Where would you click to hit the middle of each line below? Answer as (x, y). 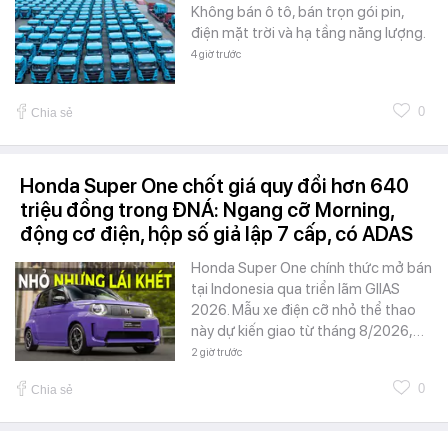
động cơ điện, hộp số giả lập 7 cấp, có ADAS (216, 233)
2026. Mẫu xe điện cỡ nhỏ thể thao (303, 309)
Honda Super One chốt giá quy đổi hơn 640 (214, 185)
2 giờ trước (216, 352)
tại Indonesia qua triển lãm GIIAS (295, 288)
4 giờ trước (216, 54)
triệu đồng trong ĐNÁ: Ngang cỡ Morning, (207, 209)
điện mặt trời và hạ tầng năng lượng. (308, 32)
